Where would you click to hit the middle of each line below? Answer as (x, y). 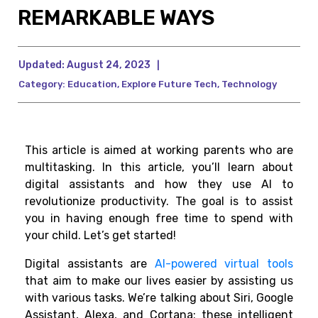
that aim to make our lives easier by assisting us (159, 281)
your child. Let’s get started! (100, 236)
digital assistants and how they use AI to (159, 185)
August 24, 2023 (108, 65)
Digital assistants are (90, 264)
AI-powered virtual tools (224, 264)
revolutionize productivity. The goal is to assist (159, 202)
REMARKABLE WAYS (116, 18)
